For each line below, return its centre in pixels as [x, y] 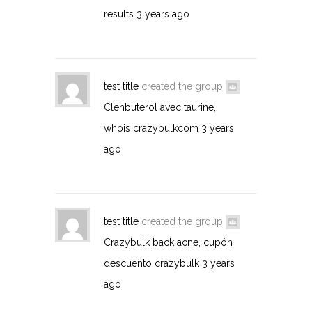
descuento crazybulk [151, 263]
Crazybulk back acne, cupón [168, 242]
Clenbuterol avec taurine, [160, 107]
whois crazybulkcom [151, 128]
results [119, 14]
